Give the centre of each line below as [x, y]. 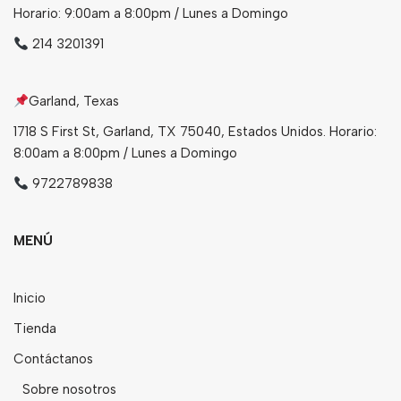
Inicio [30, 299]
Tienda [35, 329]
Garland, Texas [74, 102]
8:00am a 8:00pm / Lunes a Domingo [125, 154]
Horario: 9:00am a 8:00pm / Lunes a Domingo [151, 14]
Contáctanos [53, 359]
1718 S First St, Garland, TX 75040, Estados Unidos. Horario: [195, 132]
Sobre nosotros [69, 390]
